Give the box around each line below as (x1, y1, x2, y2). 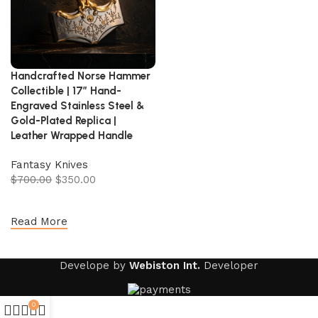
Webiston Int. (129, 259, 200, 272)
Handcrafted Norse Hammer (11, 70, 150, 82)
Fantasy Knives (11, 158, 88, 171)
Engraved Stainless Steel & (11, 99, 144, 112)
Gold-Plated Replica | (11, 114, 116, 127)
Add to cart (21, 195, 70, 205)
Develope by (60, 259, 129, 272)
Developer (200, 259, 258, 272)
